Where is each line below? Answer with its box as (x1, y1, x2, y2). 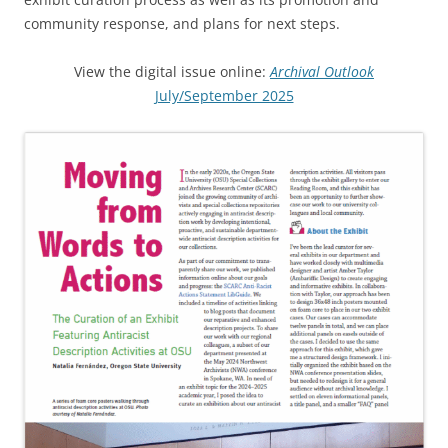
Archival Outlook (270, 61, 374, 81)
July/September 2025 (154, 85, 294, 105)
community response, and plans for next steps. (24, 13, 340, 33)
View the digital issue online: (74, 61, 270, 81)
